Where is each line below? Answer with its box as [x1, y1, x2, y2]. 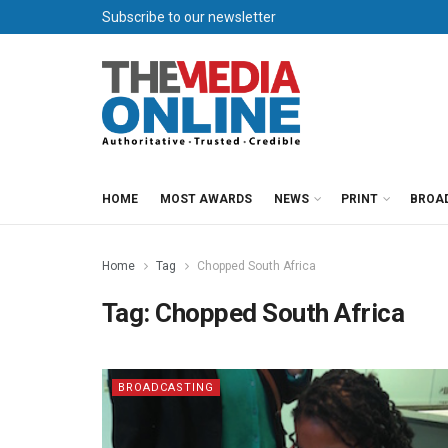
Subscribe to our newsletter [102, 9, 276, 25]
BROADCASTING [118, 381, 214, 394]
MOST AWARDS [160, 192, 252, 206]
